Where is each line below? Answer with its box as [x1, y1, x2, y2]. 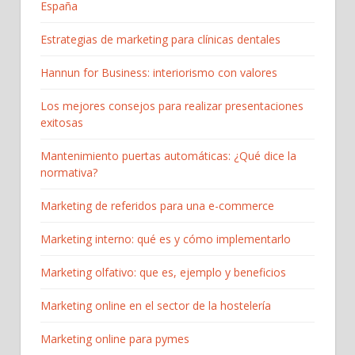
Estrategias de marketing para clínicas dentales [40, 32, 281, 48]
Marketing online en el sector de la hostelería [40, 298, 271, 314]
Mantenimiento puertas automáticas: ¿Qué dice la [40, 148, 296, 164]
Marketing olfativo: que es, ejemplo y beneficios [40, 265, 286, 281]
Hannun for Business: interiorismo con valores [40, 65, 277, 81]
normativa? [40, 165, 97, 181]
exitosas [40, 115, 83, 131]
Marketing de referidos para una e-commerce [40, 198, 274, 214]
